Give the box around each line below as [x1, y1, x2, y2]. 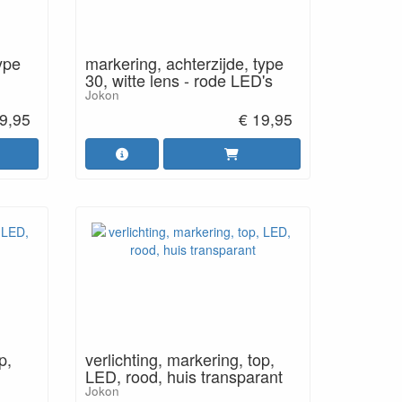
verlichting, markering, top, [84, 347, 275, 371]
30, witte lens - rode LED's [84, 67, 273, 92]
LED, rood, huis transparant [84, 364, 283, 388]
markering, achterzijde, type [84, 50, 284, 74]
